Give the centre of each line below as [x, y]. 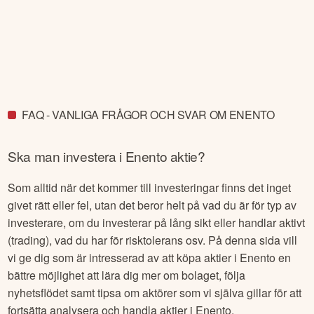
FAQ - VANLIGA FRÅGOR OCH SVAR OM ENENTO [148, 115]
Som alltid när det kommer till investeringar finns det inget [150, 188]
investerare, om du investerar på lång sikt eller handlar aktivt [157, 223]
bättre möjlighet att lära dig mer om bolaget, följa [127, 275]
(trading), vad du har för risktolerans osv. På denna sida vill [153, 240]
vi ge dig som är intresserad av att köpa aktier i [124, 258]
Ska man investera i [67, 156]
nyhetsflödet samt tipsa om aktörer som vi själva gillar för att [155, 293]
